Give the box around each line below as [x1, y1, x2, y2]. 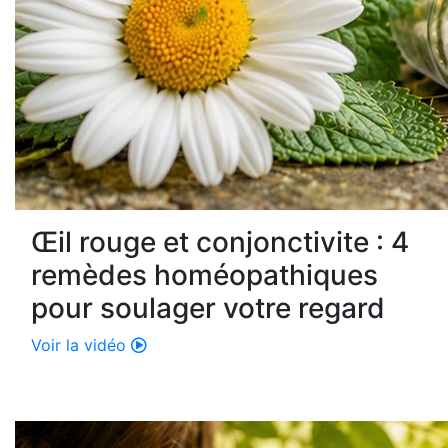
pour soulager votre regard [31, 291, 385, 326]
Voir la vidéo [31, 335, 131, 356]
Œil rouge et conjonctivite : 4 [31, 225, 409, 260]
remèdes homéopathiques [31, 258, 378, 293]
